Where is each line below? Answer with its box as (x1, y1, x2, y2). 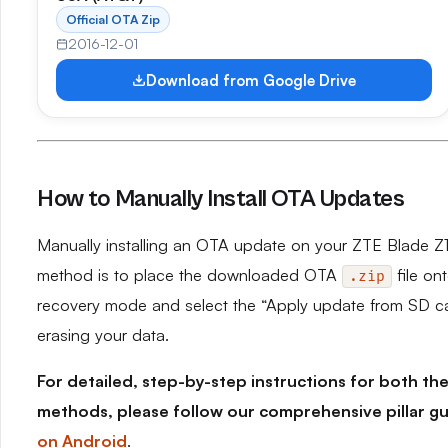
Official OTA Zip (66, 11, 160, 27)
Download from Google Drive (146, 70, 356, 90)
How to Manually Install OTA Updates (37, 185, 405, 213)
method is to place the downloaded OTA (37, 265, 342, 285)
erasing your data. (37, 325, 169, 345)
